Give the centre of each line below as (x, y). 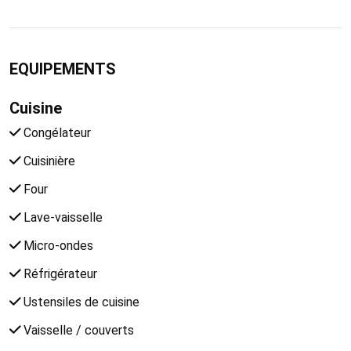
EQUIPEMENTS (63, 69)
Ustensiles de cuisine (80, 302)
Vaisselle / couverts (77, 330)
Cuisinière (48, 161)
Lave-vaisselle (62, 217)
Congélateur (56, 132)
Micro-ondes (57, 245)
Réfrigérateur (59, 273)
